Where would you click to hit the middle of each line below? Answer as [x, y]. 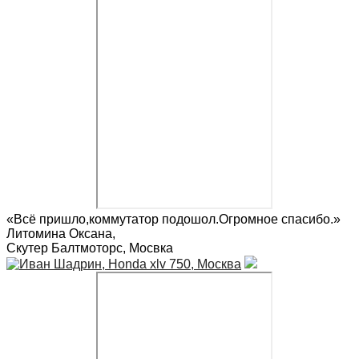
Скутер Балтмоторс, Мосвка [90, 248]
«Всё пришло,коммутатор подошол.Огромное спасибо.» [173, 219]
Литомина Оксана [59, 233]
